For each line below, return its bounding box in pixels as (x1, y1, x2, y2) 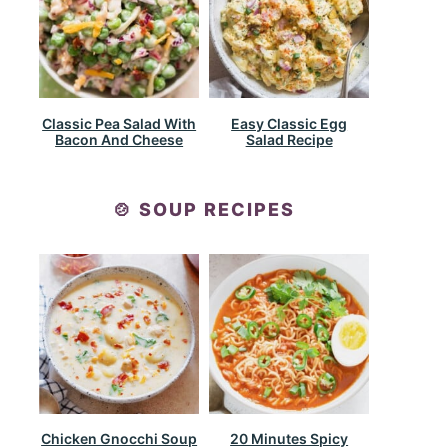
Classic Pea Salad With (42, 115, 197, 132)
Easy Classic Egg (231, 115, 348, 132)
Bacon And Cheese (55, 131, 184, 148)
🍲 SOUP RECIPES (113, 198, 296, 220)
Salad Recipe (245, 131, 333, 148)
